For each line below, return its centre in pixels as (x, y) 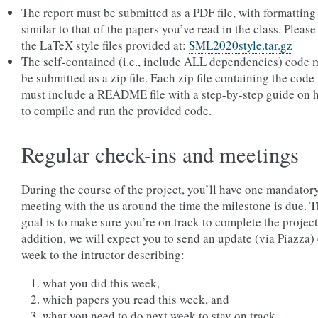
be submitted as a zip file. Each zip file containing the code (168, 78)
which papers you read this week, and (136, 299)
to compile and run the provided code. (116, 110)
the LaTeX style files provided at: (105, 45)
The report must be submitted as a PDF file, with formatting (169, 12)
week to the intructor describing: (103, 254)
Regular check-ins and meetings (160, 154)
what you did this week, (101, 283)
